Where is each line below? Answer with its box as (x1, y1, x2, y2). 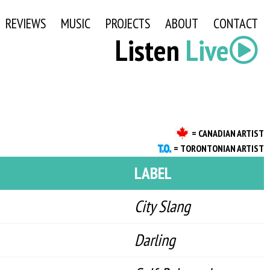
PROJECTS (105, 14, 150, 32)
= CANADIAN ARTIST (192, 127, 264, 139)
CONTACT (213, 14, 258, 32)
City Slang (134, 195, 190, 217)
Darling (134, 229, 175, 251)
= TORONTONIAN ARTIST (174, 142, 264, 154)
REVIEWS (5, 14, 46, 32)
